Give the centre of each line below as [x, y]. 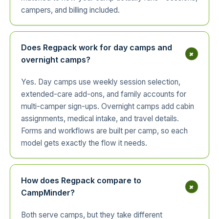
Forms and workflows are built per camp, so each [104, 131]
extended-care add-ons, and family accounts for [104, 94]
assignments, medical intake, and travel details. [100, 118]
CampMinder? [48, 192]
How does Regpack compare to [81, 180]
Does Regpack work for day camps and [97, 47]
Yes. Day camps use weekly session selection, [101, 82]
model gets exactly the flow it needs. [84, 143]
